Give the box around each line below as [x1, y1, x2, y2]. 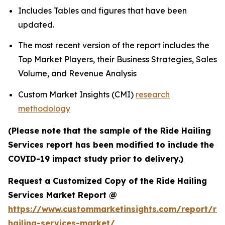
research [136, 89, 170, 99]
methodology [18, 103, 70, 114]
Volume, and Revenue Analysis [18, 68, 139, 79]
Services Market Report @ [8, 189, 117, 200]
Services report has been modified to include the [8, 139, 214, 150]
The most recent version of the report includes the [18, 40, 209, 51]
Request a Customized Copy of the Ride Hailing [8, 175, 207, 186]
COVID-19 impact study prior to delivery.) [8, 153, 183, 164]
